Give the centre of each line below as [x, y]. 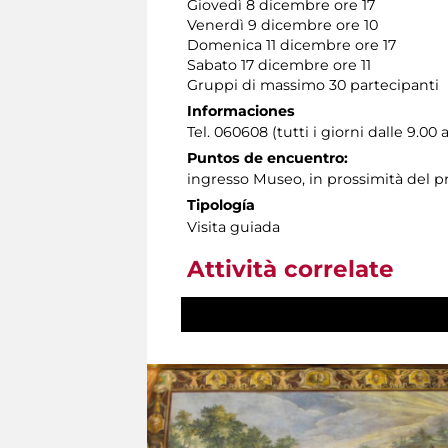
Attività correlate [290, 268]
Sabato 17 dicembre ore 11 [279, 64]
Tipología [221, 204]
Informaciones [241, 110]
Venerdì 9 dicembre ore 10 [282, 24]
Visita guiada [233, 226]
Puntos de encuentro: [267, 157]
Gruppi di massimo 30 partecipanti [313, 84]
